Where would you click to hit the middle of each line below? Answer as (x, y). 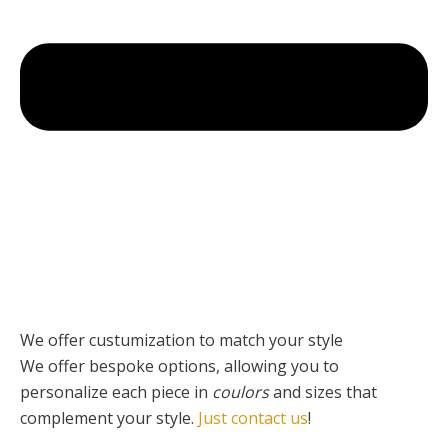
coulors (240, 392)
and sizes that (323, 392)
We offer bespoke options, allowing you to (179, 366)
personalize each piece (105, 392)
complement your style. (109, 418)
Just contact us (253, 418)
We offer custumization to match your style (181, 340)
